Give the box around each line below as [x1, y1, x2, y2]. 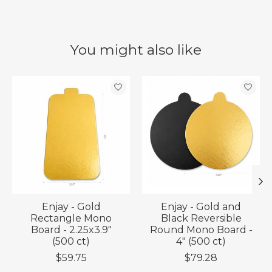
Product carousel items [12, 75, 126, 87]
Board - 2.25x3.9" [30, 223, 112, 236]
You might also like [70, 41, 202, 58]
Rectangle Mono [30, 212, 112, 224]
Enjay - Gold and [161, 200, 241, 212]
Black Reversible [160, 212, 242, 224]
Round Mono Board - [149, 223, 253, 236]
